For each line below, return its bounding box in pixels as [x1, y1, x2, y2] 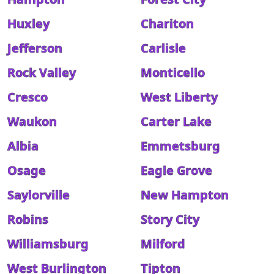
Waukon [7, 113, 57, 130]
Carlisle [141, 40, 186, 56]
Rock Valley [7, 64, 76, 81]
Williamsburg [7, 235, 89, 252]
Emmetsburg [141, 138, 220, 154]
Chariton [141, 15, 194, 32]
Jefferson [7, 40, 62, 56]
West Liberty [141, 89, 218, 105]
